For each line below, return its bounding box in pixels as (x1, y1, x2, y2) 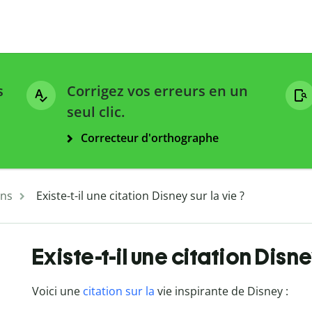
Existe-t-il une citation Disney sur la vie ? (36, 188, 244, 204)
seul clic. (67, 102, 125, 122)
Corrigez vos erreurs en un (67, 81, 248, 101)
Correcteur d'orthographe (81, 130, 219, 146)
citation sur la (82, 283, 155, 299)
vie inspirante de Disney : (154, 283, 288, 299)
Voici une (31, 283, 83, 299)
